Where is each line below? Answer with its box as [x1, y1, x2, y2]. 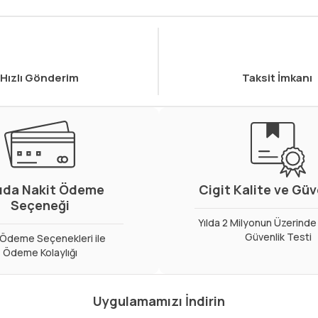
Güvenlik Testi [245, 230, 312, 244]
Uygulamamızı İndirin [93, 292, 225, 310]
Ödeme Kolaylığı [2, 246, 77, 260]
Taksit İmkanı [242, 70, 312, 86]
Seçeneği [10, 197, 70, 214]
